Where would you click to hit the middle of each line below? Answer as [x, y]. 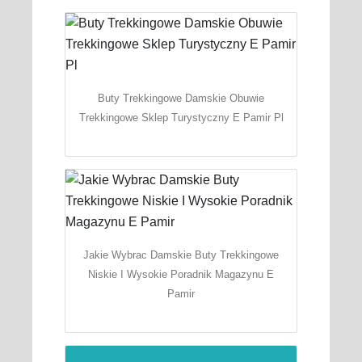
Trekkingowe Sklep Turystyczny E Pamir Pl [181, 117]
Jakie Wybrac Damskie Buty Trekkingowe [181, 255]
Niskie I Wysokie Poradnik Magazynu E [181, 274]
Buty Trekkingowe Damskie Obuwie [181, 98]
